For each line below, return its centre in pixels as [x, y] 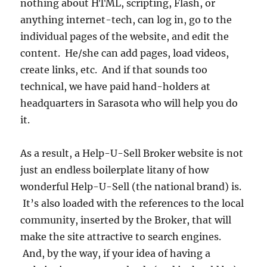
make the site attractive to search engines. [121, 237]
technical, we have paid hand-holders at [116, 87]
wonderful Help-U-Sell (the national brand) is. [131, 187]
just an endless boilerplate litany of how [115, 170]
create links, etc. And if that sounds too [114, 70]
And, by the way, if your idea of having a [116, 254]
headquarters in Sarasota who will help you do [129, 103]
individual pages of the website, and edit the [125, 37]
